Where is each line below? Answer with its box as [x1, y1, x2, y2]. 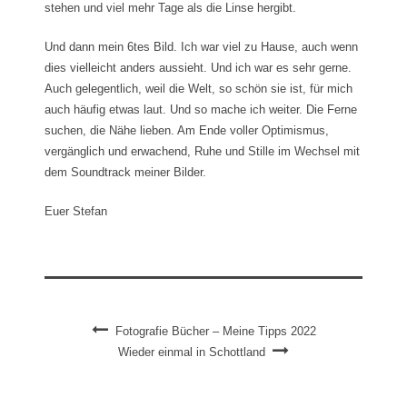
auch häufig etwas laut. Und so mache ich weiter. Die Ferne [45, 102, 357, 116]
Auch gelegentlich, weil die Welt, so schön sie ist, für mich [45, 81, 352, 95]
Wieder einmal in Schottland [118, 344, 265, 359]
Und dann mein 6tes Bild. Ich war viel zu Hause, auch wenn [45, 39, 358, 54]
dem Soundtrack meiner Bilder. [45, 164, 206, 179]
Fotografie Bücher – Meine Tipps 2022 [114, 323, 316, 338]
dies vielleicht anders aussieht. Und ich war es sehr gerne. [45, 60, 352, 74]
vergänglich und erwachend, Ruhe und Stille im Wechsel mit [45, 144, 360, 158]
